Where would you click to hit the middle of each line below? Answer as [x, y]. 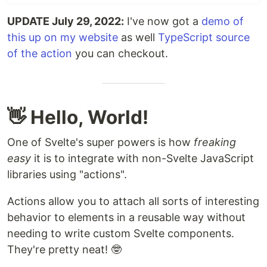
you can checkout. [120, 54]
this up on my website [63, 38]
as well [138, 38]
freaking [215, 142]
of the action [40, 54]
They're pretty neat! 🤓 [64, 250]
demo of [223, 21]
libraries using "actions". [67, 175]
